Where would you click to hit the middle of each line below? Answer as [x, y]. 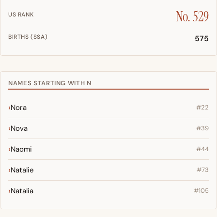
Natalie [22, 170]
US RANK [21, 15]
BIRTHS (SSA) [28, 37]
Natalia [22, 191]
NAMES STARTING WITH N [50, 83]
